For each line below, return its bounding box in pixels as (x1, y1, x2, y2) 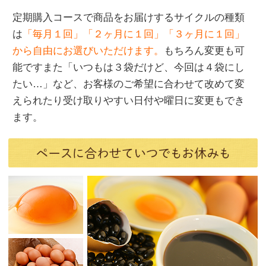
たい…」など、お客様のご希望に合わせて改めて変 (12, 78, 245, 90)
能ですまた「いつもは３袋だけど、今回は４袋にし (12, 62, 245, 74)
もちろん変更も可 (164, 45, 245, 57)
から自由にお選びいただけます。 (12, 45, 164, 57)
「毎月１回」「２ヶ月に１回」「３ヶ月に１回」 (23, 28, 245, 40)
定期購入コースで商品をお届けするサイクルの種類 (12, 12, 245, 24)
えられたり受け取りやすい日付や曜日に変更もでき (12, 95, 245, 107)
